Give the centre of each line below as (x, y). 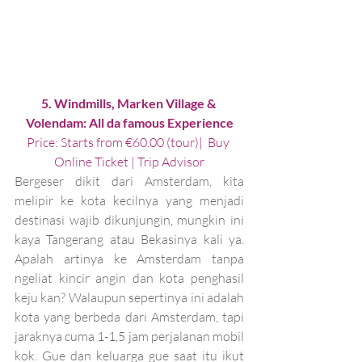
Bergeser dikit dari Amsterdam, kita (129, 181)
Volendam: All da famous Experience (129, 122)
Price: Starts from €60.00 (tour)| (117, 142)
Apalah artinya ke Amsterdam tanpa (129, 258)
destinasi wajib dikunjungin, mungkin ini (129, 219)
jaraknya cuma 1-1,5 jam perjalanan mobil (129, 336)
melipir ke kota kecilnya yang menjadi (129, 200)
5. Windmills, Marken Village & (129, 103)
